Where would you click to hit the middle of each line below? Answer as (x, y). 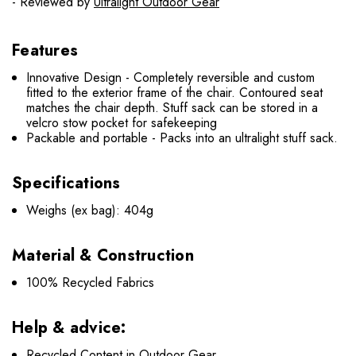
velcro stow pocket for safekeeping (122, 123)
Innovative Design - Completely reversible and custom (171, 78)
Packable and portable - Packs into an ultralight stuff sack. (182, 138)
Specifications (66, 184)
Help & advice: (69, 328)
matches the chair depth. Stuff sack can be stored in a (172, 108)
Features (45, 51)
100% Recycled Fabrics (91, 283)
